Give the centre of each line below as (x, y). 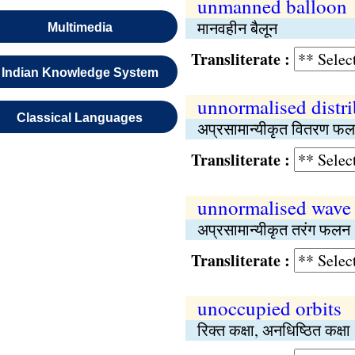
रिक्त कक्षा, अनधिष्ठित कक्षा (273, 330)
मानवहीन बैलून (237, 28)
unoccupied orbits (269, 308)
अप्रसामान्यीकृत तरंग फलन (273, 229)
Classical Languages (80, 118)
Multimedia (80, 27)
